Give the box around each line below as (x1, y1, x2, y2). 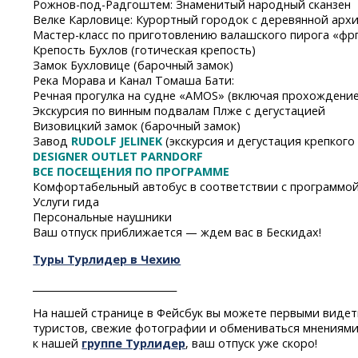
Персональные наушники (33, 209, 173, 225)
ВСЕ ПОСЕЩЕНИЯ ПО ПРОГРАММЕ (33, 164, 230, 180)
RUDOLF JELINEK (71, 133, 163, 149)
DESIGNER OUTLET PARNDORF (33, 149, 204, 165)
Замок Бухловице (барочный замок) (33, 58, 234, 74)
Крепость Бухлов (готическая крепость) (33, 42, 257, 58)
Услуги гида (33, 194, 100, 210)
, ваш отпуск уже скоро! (185, 335, 318, 351)
